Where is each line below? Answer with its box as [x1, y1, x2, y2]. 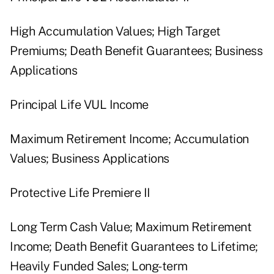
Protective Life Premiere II [10, 185, 150, 201]
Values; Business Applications [10, 151, 169, 166]
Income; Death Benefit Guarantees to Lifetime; [10, 239, 258, 254]
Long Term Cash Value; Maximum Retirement [10, 220, 251, 235]
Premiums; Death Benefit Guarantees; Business [10, 43, 262, 59]
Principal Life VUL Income [10, 97, 149, 113]
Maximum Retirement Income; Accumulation [10, 131, 249, 147]
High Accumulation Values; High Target [10, 24, 221, 39]
